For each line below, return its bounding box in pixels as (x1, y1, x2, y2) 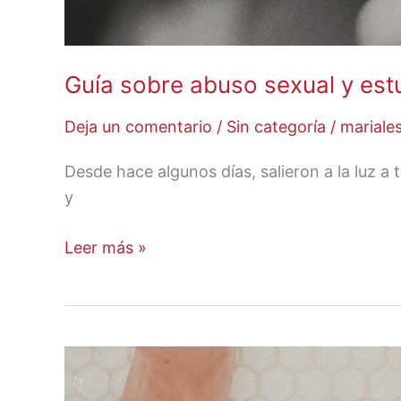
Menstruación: (64, 349, 172, 369)
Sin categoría (226, 117, 326, 137)
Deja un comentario (64, 117, 212, 137)
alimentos (64, 375, 137, 395)
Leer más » (64, 237, 147, 257)
